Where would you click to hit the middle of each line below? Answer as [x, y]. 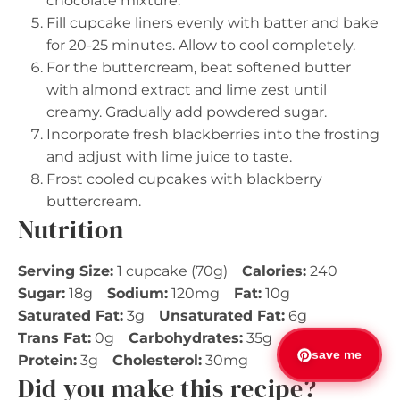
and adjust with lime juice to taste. [169, 157]
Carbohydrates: [186, 338]
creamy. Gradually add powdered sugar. [187, 112]
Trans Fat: [54, 338]
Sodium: [137, 293]
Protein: [47, 360]
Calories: [274, 271]
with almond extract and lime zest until [187, 90]
